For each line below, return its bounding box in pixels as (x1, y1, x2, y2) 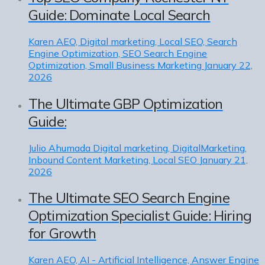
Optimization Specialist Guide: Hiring (28, 206, 251, 225)
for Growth (28, 224, 96, 243)
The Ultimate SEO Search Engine (28, 189, 230, 207)
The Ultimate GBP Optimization (28, 94, 223, 112)
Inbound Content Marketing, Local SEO (28, 153, 197, 166)
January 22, (204, 59, 253, 71)
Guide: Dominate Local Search (28, 5, 211, 24)
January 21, (199, 153, 248, 166)
